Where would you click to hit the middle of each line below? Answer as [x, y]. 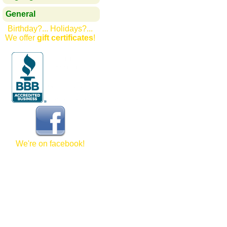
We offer [21, 38]
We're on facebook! [50, 144]
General [21, 14]
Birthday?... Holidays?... [50, 29]
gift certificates [65, 38]
